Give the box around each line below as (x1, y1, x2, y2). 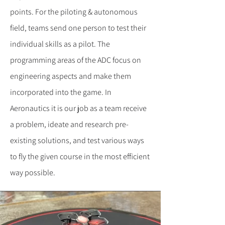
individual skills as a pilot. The (10, 39, 110, 49)
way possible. (10, 167, 57, 178)
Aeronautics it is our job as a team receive (10, 103, 147, 114)
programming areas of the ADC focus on (10, 55, 141, 65)
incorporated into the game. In (10, 87, 111, 97)
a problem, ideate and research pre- (10, 119, 129, 130)
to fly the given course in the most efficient (10, 151, 150, 162)
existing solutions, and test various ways (10, 135, 144, 146)
